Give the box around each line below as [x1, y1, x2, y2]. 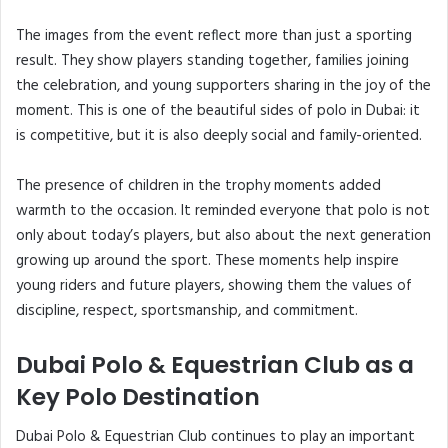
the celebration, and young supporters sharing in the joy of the [16, 74, 431, 99]
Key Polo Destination [16, 381, 260, 414]
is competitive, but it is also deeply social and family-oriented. [16, 124, 422, 149]
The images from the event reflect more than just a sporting [16, 24, 412, 49]
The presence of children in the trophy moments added [16, 174, 381, 199]
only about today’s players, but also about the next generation [16, 224, 431, 249]
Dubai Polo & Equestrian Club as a [16, 349, 414, 382]
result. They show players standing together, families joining [16, 49, 409, 74]
